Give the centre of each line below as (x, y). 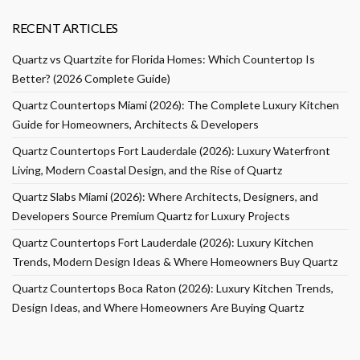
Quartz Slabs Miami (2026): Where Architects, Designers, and (165, 197)
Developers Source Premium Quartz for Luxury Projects (151, 216)
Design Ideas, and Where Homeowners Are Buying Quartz (158, 308)
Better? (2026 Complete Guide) (91, 79)
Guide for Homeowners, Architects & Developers (135, 125)
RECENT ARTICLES (65, 28)
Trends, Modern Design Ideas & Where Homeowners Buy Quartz (175, 262)
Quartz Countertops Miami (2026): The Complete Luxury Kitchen (176, 105)
